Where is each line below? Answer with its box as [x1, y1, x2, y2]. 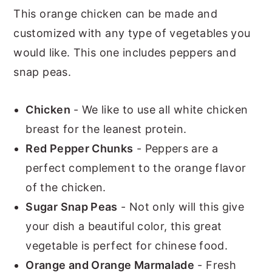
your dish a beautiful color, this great [25, 219, 222, 233]
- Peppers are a [133, 141, 219, 155]
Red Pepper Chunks [25, 141, 134, 155]
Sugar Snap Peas [25, 200, 118, 213]
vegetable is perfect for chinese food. [25, 239, 228, 252]
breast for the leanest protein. [25, 122, 187, 135]
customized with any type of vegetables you [13, 26, 251, 39]
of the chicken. [25, 180, 106, 194]
